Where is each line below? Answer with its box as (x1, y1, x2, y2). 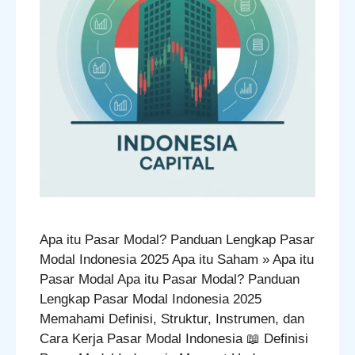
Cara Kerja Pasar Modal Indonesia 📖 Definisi (40, 331, 308, 347)
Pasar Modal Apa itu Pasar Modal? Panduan (40, 272, 300, 288)
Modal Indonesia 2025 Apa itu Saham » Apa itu (40, 252, 314, 268)
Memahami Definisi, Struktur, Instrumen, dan (40, 311, 304, 327)
